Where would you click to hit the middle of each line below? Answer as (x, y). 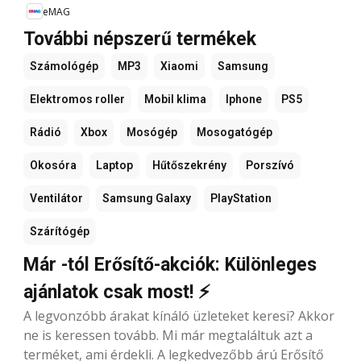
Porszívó (270, 166)
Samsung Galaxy (147, 199)
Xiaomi (179, 66)
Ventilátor (56, 199)
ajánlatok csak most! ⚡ (117, 293)
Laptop (114, 166)
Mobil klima (175, 100)
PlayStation (241, 199)
